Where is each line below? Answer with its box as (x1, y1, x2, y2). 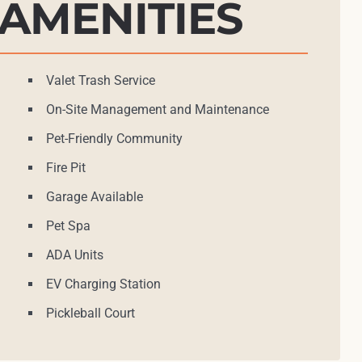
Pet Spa (45, 218, 90, 234)
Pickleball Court (45, 305, 135, 322)
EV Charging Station (45, 276, 161, 293)
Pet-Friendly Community (45, 131, 183, 147)
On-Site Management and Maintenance (45, 102, 269, 118)
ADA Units (45, 247, 103, 263)
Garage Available (45, 189, 143, 205)
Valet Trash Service (45, 73, 155, 89)
